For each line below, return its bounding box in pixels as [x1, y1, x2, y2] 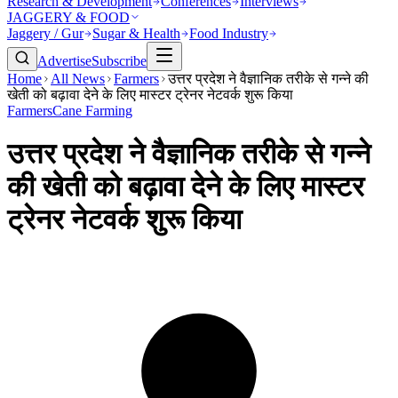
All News [51, 71, 105, 86]
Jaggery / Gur [7, 26, 84, 41]
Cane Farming [52, 103, 132, 118]
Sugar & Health [92, 26, 180, 41]
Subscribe [92, 53, 147, 68]
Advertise [37, 53, 92, 68]
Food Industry [189, 26, 268, 41]
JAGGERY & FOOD [7, 10, 130, 25]
